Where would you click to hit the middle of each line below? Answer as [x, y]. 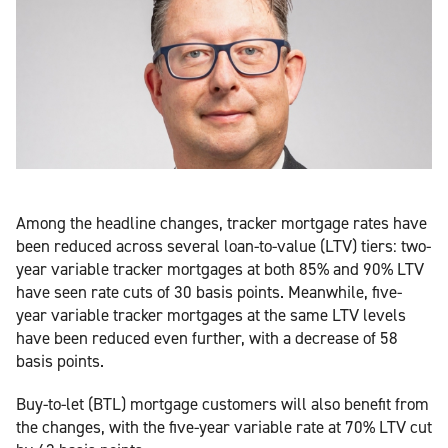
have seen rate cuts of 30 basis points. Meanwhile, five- [209, 291]
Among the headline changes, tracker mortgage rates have [221, 222]
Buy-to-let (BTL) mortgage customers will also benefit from [222, 403]
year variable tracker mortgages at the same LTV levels [211, 314]
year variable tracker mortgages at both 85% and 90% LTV [220, 268]
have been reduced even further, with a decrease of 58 [207, 337]
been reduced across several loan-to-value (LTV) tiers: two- [223, 245]
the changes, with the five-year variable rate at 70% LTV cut [224, 426]
